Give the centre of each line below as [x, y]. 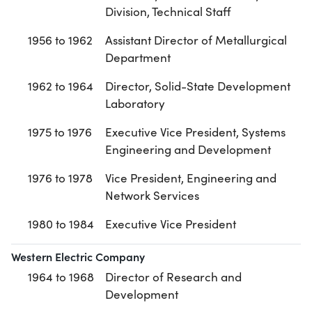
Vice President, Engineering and [191, 178]
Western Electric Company [78, 257]
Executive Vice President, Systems [195, 132]
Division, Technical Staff [168, 12]
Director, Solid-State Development [198, 86]
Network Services [152, 196]
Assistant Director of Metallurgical [196, 40]
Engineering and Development [188, 150]
